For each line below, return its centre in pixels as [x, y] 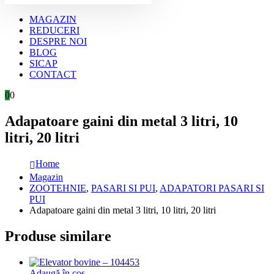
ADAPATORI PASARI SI [212, 188]
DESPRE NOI [58, 41]
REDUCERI [54, 30]
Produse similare [58, 236]
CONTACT [53, 74]
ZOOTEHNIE [58, 188]
